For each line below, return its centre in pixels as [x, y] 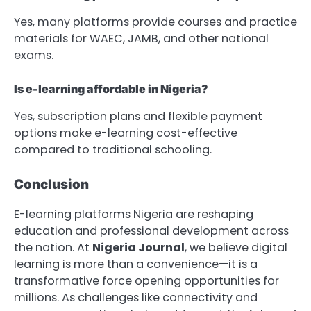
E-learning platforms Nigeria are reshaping [134, 214]
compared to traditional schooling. [113, 150]
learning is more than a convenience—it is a [136, 264]
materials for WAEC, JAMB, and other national [141, 39]
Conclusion [51, 185]
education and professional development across [151, 230]
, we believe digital [236, 247]
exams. [34, 56]
